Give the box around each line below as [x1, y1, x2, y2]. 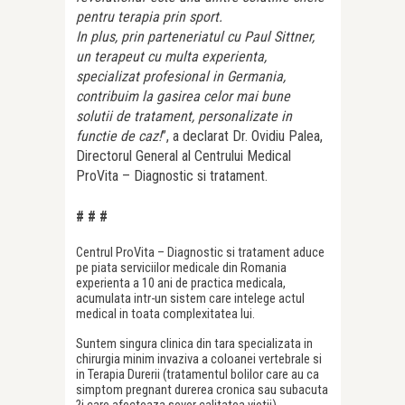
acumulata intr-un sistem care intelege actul [76, 290, 305, 307]
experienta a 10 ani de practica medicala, [76, 275, 286, 292]
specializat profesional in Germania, [76, 68, 286, 86]
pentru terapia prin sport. [76, 8, 222, 26]
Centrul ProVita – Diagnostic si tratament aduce [76, 244, 325, 261]
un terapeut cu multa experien [76, 48, 252, 66]
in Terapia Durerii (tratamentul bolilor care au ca [76, 366, 319, 383]
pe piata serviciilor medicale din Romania [76, 259, 287, 277]
